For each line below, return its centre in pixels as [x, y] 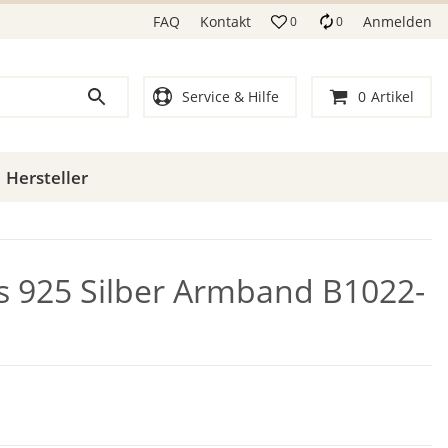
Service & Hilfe [230, 96]
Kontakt [225, 21]
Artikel [392, 96]
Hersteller [46, 177]
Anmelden [397, 21]
